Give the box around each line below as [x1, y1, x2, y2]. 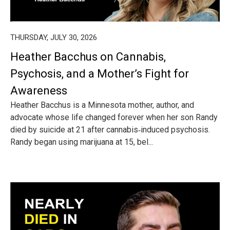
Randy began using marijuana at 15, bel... [10, 137, 153, 147]
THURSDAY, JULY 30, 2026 [10, 33, 97, 42]
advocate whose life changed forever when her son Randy [10, 112, 218, 122]
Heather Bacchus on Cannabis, [10, 50, 166, 63]
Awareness [10, 84, 67, 97]
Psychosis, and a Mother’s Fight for [10, 67, 189, 80]
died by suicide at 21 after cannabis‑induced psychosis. [10, 125, 210, 135]
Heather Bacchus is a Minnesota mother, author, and [10, 100, 194, 110]
